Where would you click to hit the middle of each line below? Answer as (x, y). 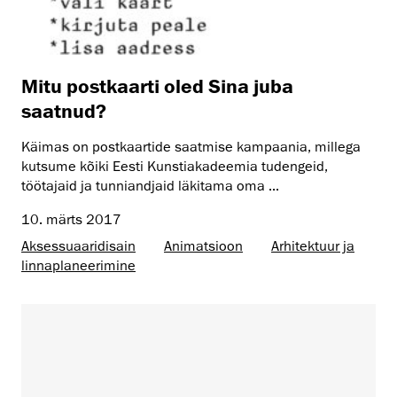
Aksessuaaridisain (78, 247)
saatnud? (64, 111)
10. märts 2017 (71, 220)
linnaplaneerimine (78, 266)
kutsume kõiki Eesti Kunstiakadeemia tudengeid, (175, 167)
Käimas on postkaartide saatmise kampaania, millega (191, 148)
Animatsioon (203, 247)
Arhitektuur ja (313, 247)
